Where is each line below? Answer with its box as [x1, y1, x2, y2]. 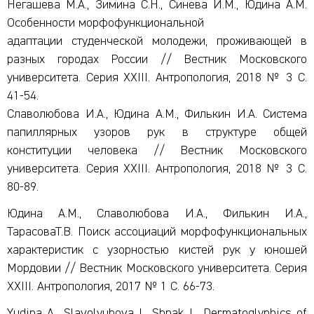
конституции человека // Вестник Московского [7, 144, 307, 157]
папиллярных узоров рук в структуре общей [7, 126, 307, 139]
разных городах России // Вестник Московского [7, 53, 307, 66]
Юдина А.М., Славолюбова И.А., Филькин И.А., [7, 207, 307, 220]
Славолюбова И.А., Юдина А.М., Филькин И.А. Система [7, 108, 307, 121]
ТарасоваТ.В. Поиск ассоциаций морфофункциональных [7, 226, 307, 238]
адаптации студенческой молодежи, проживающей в [7, 35, 307, 48]
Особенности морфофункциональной [7, 17, 204, 29]
